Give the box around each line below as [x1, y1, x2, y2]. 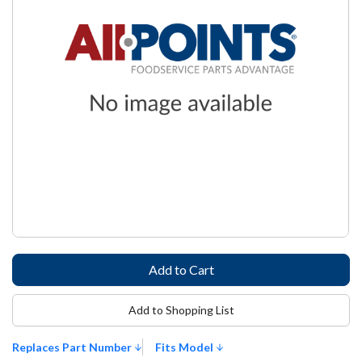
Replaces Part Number [12, 340, 134, 354]
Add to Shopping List [128, 303, 234, 317]
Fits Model [155, 340, 216, 354]
